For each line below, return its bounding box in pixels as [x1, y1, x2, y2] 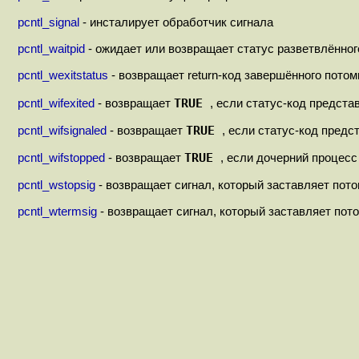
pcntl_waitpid [18, 42, 85, 55]
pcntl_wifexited [18, 96, 95, 110]
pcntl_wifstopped [18, 151, 105, 165]
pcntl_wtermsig [18, 204, 97, 218]
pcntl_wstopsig [18, 178, 95, 192]
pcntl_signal [18, 15, 79, 29]
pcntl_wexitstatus [18, 69, 108, 83]
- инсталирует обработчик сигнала [79, 15, 273, 29]
